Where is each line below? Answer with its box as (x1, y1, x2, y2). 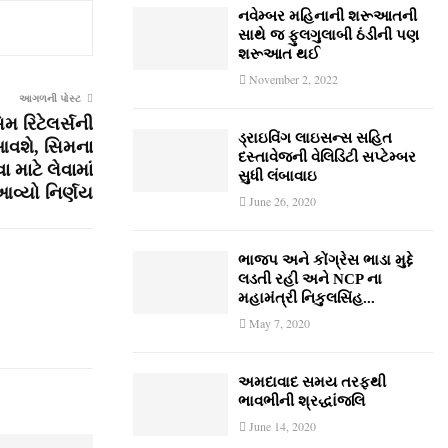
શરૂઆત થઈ (238, 46, 320, 62)
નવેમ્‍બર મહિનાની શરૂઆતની (238, 8, 417, 24)
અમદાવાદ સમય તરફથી (238, 374, 386, 390)
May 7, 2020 (249, 315, 310, 331)
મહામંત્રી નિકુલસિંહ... (238, 290, 375, 306)
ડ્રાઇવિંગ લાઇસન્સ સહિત (238, 130, 392, 146)
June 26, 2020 (249, 193, 316, 209)
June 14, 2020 (249, 418, 316, 434)
